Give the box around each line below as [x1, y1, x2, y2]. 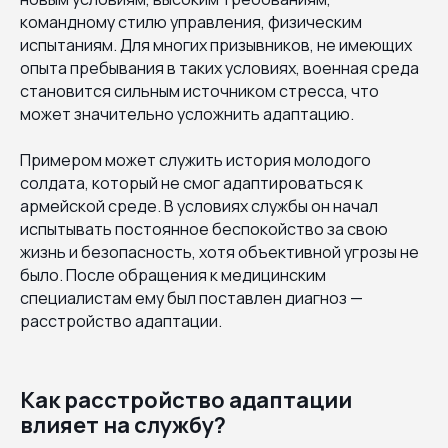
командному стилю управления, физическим [20, 10, 362, 33]
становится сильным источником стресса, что [20, 79, 379, 102]
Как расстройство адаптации [20, 384, 352, 415]
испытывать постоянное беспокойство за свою [20, 217, 388, 240]
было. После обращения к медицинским [20, 263, 326, 286]
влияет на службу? [20, 409, 226, 440]
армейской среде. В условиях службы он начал [20, 194, 378, 217]
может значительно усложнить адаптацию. [20, 102, 354, 125]
